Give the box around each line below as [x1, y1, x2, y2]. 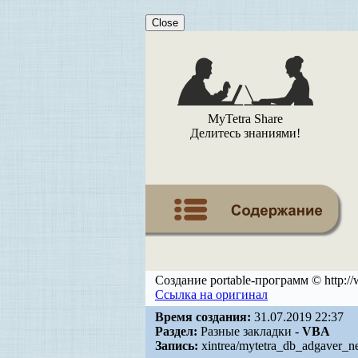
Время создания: [155, 310, 251, 324]
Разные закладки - [197, 324, 302, 338]
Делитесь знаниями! [190, 126, 300, 140]
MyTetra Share [208, 112, 283, 125]
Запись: [155, 339, 198, 352]
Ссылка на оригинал [155, 288, 268, 301]
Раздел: [155, 324, 197, 338]
